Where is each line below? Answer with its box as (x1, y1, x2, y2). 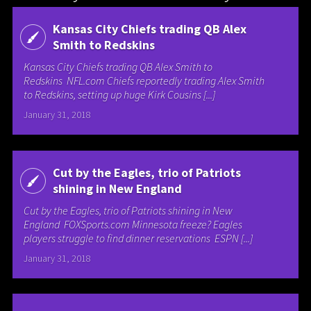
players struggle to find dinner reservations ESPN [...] (24, 230, 253, 245)
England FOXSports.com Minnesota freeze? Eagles (24, 217, 243, 231)
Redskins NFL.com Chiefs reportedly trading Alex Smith (24, 74, 265, 88)
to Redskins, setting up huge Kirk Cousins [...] (24, 87, 216, 102)
